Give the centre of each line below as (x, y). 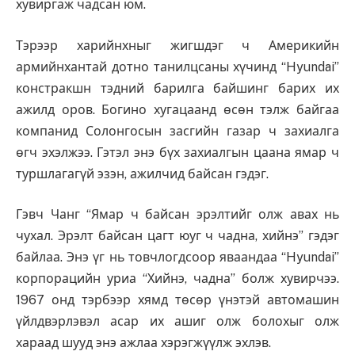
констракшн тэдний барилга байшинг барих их (177, 88)
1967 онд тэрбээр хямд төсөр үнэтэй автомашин (177, 300)
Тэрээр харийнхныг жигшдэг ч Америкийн (177, 45)
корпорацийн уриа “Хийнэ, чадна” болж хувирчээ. (177, 279)
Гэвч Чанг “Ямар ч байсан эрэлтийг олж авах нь (177, 215)
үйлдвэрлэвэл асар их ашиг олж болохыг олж (177, 322)
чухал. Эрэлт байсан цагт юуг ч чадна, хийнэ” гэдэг (177, 236)
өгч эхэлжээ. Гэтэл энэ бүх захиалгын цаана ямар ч (177, 152)
